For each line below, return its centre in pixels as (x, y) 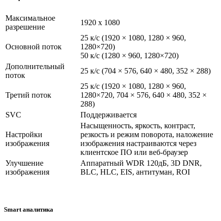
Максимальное (30, 18)
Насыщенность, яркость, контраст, (138, 126)
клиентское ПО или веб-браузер (134, 152)
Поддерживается (109, 115)
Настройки (24, 135)
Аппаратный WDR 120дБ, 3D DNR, (141, 163)
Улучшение (24, 163)
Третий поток (28, 95)
